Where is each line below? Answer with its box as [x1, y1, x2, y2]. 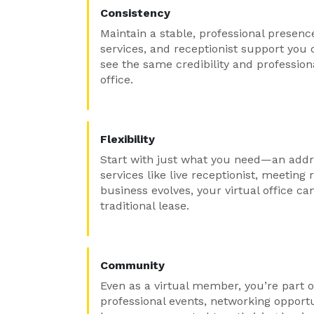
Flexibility [100, 132, 155, 146]
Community [100, 259, 165, 272]
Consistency [100, 6, 170, 20]
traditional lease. [100, 199, 189, 212]
